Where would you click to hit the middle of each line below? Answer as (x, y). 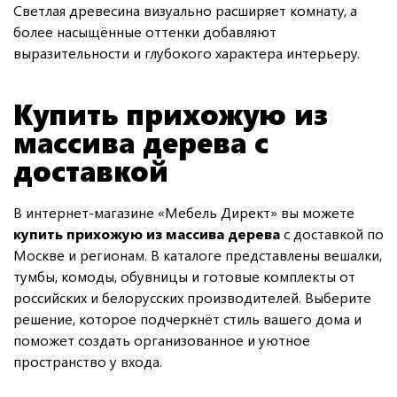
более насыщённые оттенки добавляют (145, 31)
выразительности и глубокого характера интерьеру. (187, 52)
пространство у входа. (88, 361)
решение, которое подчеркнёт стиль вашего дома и (187, 318)
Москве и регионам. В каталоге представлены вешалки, (198, 254)
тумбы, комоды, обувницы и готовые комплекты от (184, 276)
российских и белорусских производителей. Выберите (192, 297)
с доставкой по (332, 233)
